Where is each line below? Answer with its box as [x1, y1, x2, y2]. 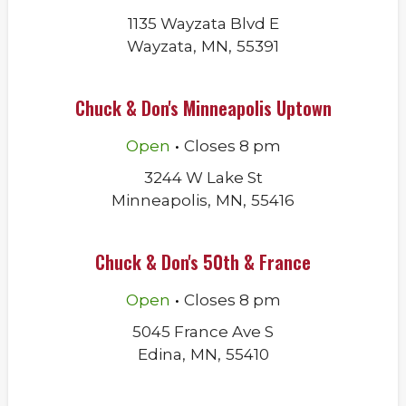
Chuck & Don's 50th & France [95, 248, 311, 275]
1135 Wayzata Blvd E [127, 14, 279, 33]
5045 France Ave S [132, 323, 274, 341]
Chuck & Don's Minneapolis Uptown [74, 94, 332, 121]
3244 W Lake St [143, 169, 263, 187]
